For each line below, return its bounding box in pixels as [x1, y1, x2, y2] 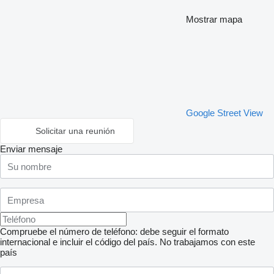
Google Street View [186, 108, 263, 118]
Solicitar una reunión [35, 126, 115, 136]
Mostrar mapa [186, 14, 242, 24]
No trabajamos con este [160, 237, 255, 247]
